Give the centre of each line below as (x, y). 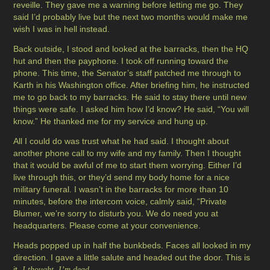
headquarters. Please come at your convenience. (107, 226)
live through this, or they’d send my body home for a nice (122, 177)
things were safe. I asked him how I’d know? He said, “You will (131, 109)
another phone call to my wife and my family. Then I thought (127, 153)
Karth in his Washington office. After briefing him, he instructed (132, 85)
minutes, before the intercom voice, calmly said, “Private (120, 202)
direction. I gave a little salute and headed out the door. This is (132, 258)
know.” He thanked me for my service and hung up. (111, 121)
